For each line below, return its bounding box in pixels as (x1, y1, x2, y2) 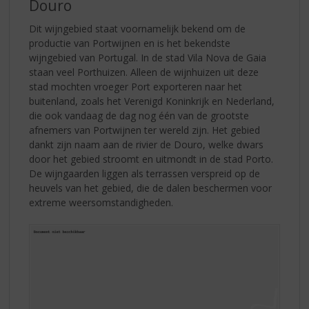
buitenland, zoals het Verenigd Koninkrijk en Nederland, (29, 94, 275, 108)
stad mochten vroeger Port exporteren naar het (29, 79, 243, 93)
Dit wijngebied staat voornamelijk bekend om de (29, 21, 246, 35)
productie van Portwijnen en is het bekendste (29, 36, 231, 50)
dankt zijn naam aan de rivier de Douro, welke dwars (29, 137, 264, 151)
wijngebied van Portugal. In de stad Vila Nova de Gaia (29, 50, 267, 64)
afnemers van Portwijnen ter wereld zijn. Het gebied (29, 123, 261, 137)
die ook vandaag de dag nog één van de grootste (29, 108, 250, 122)
